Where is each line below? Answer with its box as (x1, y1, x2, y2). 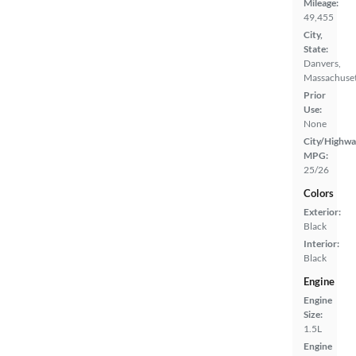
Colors (304, 186, 334, 199)
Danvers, (304, 56, 341, 69)
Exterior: (304, 205, 341, 218)
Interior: (304, 237, 339, 250)
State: (304, 42, 328, 55)
